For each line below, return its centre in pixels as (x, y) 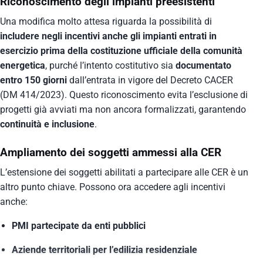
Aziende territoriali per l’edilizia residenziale (104, 250)
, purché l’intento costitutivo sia (110, 66)
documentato (203, 66)
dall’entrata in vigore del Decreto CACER (150, 80)
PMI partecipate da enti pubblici (79, 226)
